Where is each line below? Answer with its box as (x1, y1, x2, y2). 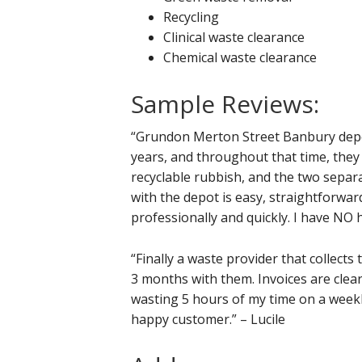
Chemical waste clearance (163, 48, 317, 66)
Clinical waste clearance (163, 27, 305, 46)
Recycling (163, 7, 219, 26)
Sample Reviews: (131, 86, 319, 120)
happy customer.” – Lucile (131, 309, 285, 328)
